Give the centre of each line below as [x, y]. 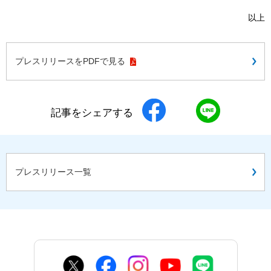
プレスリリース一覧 [53, 172]
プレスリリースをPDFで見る [71, 61]
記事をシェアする [92, 113]
